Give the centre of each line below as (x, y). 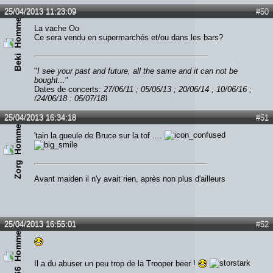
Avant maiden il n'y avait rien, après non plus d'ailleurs (130, 179)
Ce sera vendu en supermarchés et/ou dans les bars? (129, 38)
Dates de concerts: (69, 90)
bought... (50, 80)
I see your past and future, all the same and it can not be (137, 71)
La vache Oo (57, 29)
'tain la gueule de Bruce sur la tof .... (99, 136)
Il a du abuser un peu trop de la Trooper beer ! (116, 263)
